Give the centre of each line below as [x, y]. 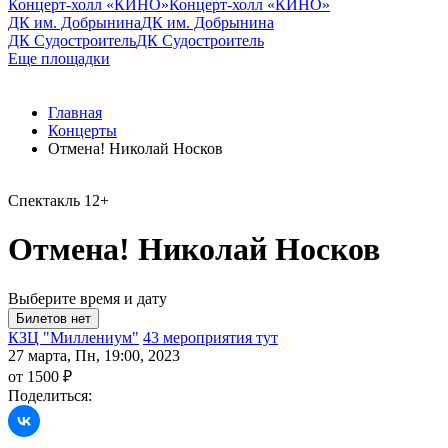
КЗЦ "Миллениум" [73, 337]
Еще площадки [59, 58]
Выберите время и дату [87, 298]
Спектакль [44, 200]
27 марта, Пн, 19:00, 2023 [94, 355]
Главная [75, 112]
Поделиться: [50, 395]
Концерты [82, 130]
